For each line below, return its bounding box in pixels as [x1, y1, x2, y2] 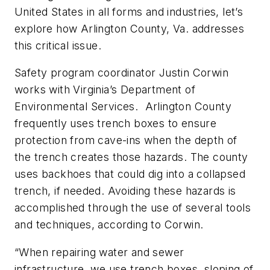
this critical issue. [14, 39, 115, 52]
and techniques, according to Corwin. [14, 218, 204, 231]
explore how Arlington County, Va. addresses [14, 22, 245, 35]
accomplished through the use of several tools [14, 201, 251, 215]
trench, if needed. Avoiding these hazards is [14, 184, 236, 198]
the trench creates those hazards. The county [14, 151, 248, 164]
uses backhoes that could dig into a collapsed [14, 168, 245, 181]
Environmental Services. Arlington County [14, 100, 231, 113]
